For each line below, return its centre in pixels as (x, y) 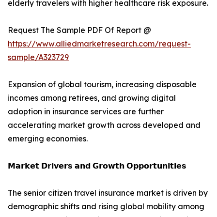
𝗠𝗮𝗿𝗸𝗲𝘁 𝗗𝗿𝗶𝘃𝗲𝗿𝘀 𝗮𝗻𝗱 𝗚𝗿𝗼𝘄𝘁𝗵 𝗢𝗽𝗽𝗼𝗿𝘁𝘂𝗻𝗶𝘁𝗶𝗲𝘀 (97, 166)
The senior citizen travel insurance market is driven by (108, 193)
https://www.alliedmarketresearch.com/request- (99, 44)
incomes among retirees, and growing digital (92, 98)
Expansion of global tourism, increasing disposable (102, 85)
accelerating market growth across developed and (104, 125)
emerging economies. (48, 139)
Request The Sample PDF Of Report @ (79, 30)
